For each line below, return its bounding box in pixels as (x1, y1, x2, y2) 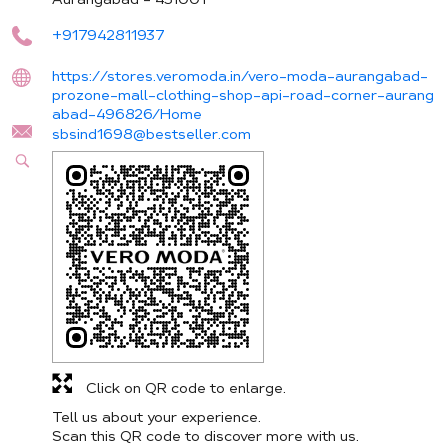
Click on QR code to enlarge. (86, 379, 286, 398)
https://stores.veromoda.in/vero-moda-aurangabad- (52, 67, 428, 86)
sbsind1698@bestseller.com (52, 125, 251, 144)
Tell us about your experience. (52, 408, 261, 427)
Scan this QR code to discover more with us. (52, 427, 359, 446)
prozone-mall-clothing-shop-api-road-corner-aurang (52, 86, 434, 105)
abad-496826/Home (52, 105, 202, 124)
